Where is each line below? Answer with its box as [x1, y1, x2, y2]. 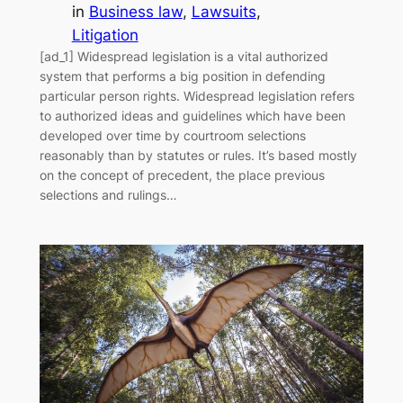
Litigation [71, 25, 139, 44]
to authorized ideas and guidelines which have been [39, 107, 345, 123]
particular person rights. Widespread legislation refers [39, 87, 354, 103]
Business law [88, 2, 183, 21]
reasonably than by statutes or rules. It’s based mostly [39, 147, 357, 163]
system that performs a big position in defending [39, 67, 326, 84]
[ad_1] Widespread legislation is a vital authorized [39, 48, 328, 64]
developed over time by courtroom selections [39, 127, 306, 143]
